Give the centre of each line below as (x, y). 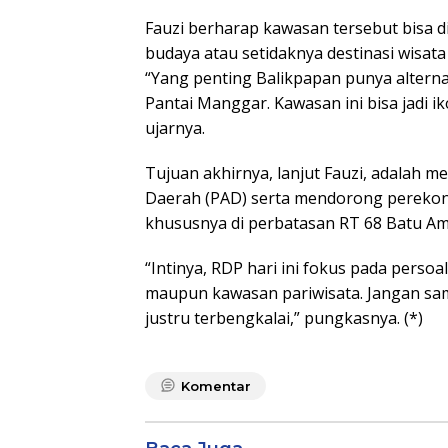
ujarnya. (175, 128)
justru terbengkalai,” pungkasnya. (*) (284, 318)
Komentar (216, 386)
